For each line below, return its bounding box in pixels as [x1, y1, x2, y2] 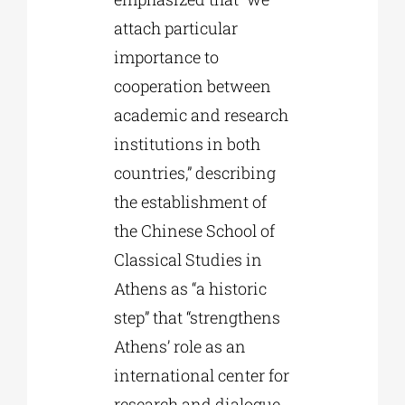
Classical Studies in [113, 249, 262, 271]
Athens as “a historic [113, 278, 267, 300]
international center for [113, 364, 289, 387]
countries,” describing [113, 162, 276, 184]
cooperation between [113, 75, 271, 98]
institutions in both [113, 133, 260, 155]
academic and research [113, 104, 288, 127]
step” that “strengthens [113, 306, 280, 329]
